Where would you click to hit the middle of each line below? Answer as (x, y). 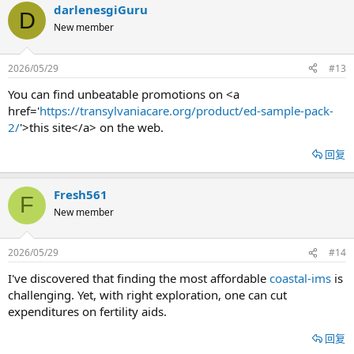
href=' (24, 110)
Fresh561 (81, 194)
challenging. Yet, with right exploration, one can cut (147, 295)
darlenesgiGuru (101, 9)
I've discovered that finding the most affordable (139, 278)
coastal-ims (300, 278)
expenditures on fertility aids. (87, 311)
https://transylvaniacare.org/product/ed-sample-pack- (186, 110)
